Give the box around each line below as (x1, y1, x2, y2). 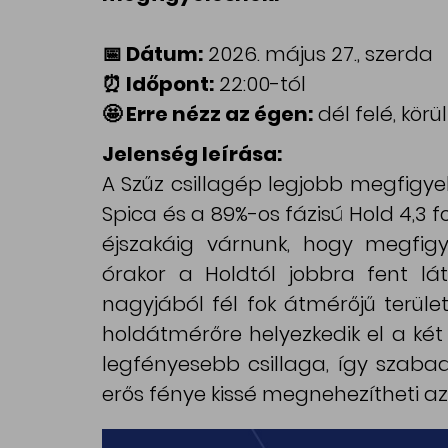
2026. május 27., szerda (203, 40, 433, 69)
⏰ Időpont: (102, 70, 214, 99)
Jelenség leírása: (102, 140, 282, 169)
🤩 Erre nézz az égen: (102, 100, 313, 129)
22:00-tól (214, 70, 306, 99)
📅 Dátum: (102, 40, 203, 69)
